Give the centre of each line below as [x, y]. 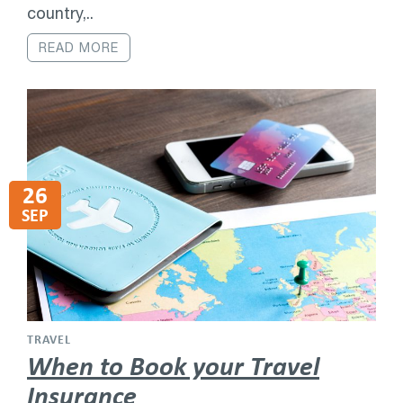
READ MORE [79, 47]
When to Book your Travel [173, 366]
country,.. [60, 13]
